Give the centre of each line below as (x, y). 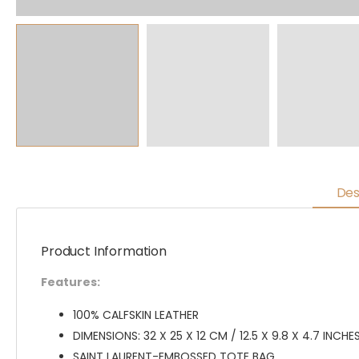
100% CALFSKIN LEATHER (136, 315)
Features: (71, 282)
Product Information (104, 251)
